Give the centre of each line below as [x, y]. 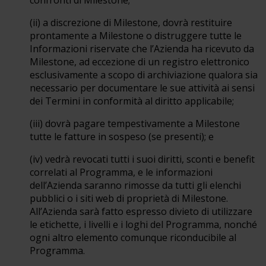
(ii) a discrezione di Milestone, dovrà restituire [131, 23]
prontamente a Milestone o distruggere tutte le [136, 36]
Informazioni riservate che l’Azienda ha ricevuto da [142, 49]
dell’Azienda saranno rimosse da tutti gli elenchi [135, 185]
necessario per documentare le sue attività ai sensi [142, 88]
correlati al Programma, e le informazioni [121, 172]
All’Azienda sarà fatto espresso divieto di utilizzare [141, 211]
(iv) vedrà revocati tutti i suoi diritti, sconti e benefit [142, 159]
